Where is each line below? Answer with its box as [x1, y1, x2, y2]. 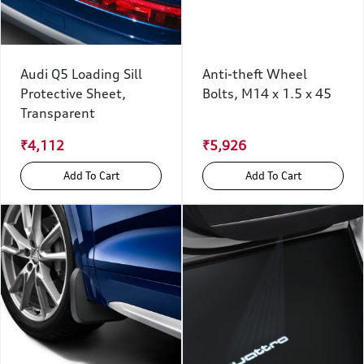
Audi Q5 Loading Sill [20, 66, 142, 82]
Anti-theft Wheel [202, 66, 307, 82]
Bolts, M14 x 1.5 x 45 [202, 85, 331, 102]
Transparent [20, 105, 95, 121]
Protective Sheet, [20, 85, 126, 102]
